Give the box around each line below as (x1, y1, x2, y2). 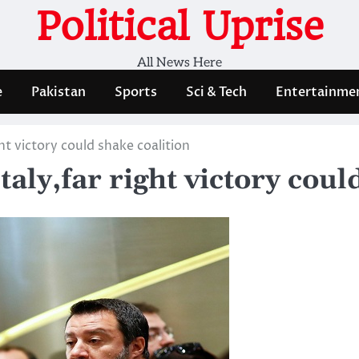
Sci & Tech (186, 83, 247, 101)
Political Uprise (35, 4, 324, 49)
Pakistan (31, 83, 86, 101)
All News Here (137, 55, 222, 71)
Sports (115, 83, 157, 101)
